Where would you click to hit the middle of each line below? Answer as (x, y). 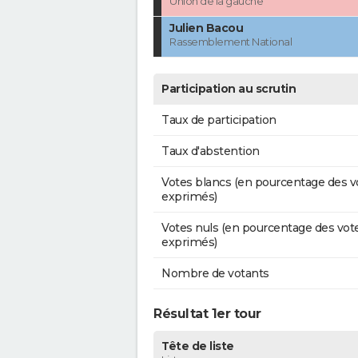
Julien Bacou (206, 28)
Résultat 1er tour (207, 314)
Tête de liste (198, 346)
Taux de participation (219, 120)
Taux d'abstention (211, 151)
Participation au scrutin (229, 89)
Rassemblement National (231, 42)
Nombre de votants (215, 274)
